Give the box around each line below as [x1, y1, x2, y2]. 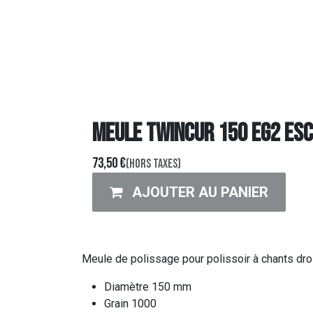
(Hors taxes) [126, 156, 181, 171]
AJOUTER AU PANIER [132, 184, 268, 201]
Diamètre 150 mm [104, 280, 191, 293]
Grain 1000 [104, 297, 156, 310]
